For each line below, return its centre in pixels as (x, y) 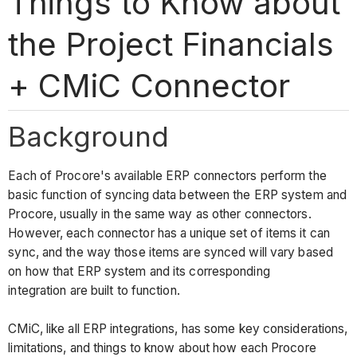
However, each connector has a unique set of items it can (169, 233)
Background (89, 136)
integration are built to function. (96, 291)
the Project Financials (171, 44)
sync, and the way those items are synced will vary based (171, 253)
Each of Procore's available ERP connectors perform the (167, 176)
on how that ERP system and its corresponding (139, 272)
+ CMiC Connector (149, 85)
